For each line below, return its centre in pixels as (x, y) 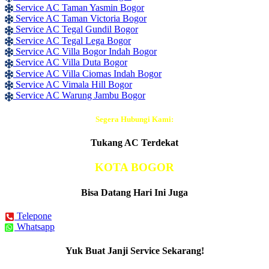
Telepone (34, 216)
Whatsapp (36, 227)
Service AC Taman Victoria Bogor (81, 19)
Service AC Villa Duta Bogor (71, 62)
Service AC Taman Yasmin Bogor (80, 7)
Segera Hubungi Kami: (134, 119)
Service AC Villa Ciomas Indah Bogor (89, 73)
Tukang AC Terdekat (134, 142)
